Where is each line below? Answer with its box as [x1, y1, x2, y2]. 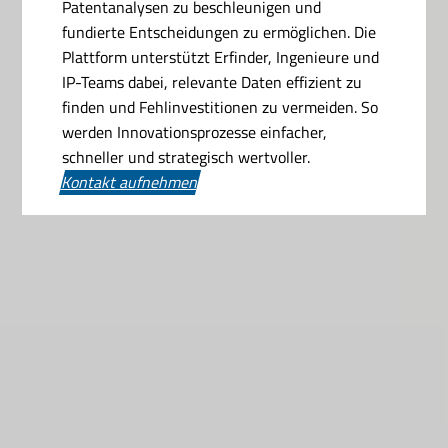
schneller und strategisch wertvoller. [62, 144, 311, 169]
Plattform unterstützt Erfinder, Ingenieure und [62, 44, 380, 69]
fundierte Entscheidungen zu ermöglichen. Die [62, 19, 377, 44]
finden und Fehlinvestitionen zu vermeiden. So [62, 94, 379, 119]
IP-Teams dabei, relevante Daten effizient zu [62, 69, 363, 94]
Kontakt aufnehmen [59, 169, 202, 194]
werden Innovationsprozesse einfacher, [62, 119, 328, 144]
